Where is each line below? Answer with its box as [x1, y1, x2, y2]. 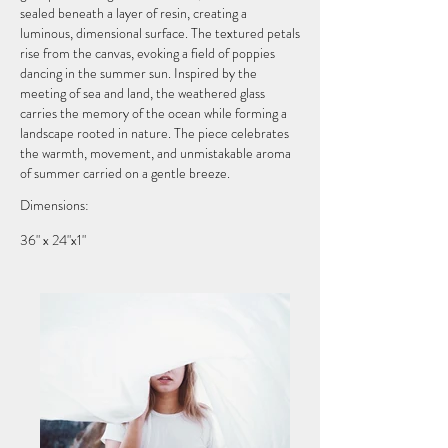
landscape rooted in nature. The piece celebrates [20, 123, 289, 143]
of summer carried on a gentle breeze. [20, 163, 230, 183]
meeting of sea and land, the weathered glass [20, 83, 265, 103]
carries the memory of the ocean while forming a [20, 103, 287, 123]
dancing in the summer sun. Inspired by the [20, 63, 257, 83]
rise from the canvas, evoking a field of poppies [20, 43, 275, 63]
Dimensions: [20, 195, 89, 215]
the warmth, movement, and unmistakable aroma [20, 143, 291, 163]
